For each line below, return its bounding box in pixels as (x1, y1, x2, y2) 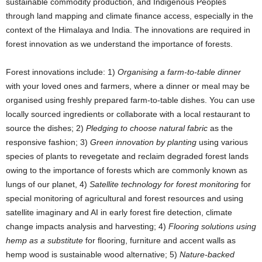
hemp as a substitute (6, 236, 83, 245)
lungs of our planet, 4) (6, 180, 89, 189)
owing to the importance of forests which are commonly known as (6, 166, 247, 175)
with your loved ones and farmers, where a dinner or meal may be (6, 81, 250, 91)
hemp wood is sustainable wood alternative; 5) (6, 250, 180, 259)
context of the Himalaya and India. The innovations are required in (6, 25, 250, 35)
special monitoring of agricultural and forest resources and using (6, 194, 243, 203)
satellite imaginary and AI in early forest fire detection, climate (6, 208, 232, 217)
